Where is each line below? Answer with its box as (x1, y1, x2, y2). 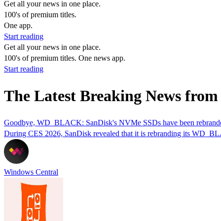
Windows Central (4, 167, 58, 176)
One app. (4, 21, 33, 30)
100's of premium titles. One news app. (4, 54, 125, 62)
